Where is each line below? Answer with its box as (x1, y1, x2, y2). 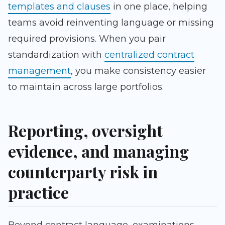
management (8, 65, 71, 77)
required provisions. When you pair (8, 33, 166, 45)
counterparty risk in (8, 161, 158, 183)
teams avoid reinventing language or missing (8, 17, 214, 29)
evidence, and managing (8, 140, 189, 162)
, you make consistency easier (71, 65, 206, 77)
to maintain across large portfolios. (8, 81, 164, 93)
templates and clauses (8, 1, 110, 13)
